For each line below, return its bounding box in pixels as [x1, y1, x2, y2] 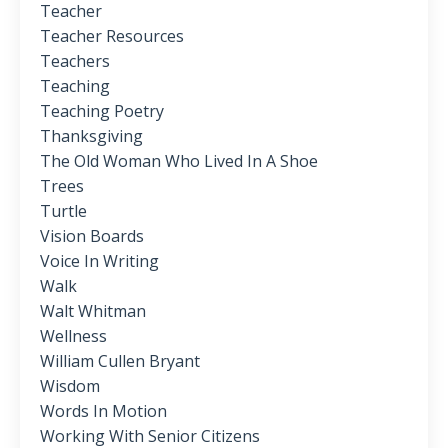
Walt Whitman [40, 300, 146, 323]
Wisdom [40, 375, 100, 398]
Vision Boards [40, 225, 144, 248]
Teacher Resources [40, 25, 184, 48]
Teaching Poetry [40, 100, 164, 123]
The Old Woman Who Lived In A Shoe [40, 150, 318, 173]
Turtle [40, 200, 87, 223]
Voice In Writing [40, 250, 159, 273]
